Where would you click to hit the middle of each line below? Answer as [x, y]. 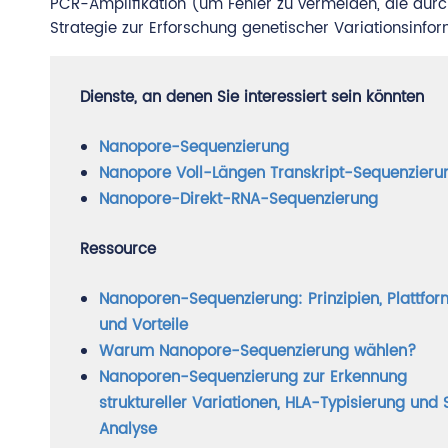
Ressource [118, 249]
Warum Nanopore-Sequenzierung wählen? [257, 351]
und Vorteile [143, 325]
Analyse [128, 429]
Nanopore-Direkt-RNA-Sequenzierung [238, 199]
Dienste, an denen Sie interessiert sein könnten [252, 97]
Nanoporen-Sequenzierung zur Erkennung [253, 377]
